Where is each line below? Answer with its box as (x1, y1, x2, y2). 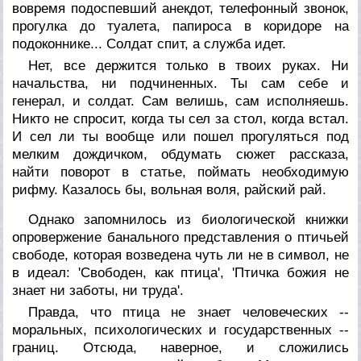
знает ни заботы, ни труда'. (12, 282, 185, 298)
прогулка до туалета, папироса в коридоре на (12, 18, 349, 34)
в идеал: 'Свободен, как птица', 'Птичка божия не (12, 264, 349, 280)
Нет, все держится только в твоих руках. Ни (28, 57, 349, 73)
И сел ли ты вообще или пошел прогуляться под (12, 128, 349, 144)
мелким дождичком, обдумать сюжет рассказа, (12, 146, 349, 162)
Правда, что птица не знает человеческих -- (28, 304, 349, 320)
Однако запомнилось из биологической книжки (28, 211, 349, 227)
